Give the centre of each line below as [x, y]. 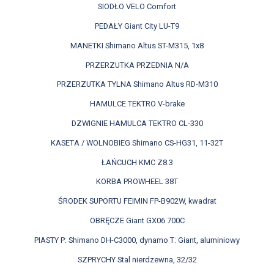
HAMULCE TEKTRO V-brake [137, 104]
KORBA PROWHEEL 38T [137, 182]
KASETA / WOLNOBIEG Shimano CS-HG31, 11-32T [137, 143]
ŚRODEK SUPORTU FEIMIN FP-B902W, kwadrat [137, 201]
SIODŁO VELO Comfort [137, 7]
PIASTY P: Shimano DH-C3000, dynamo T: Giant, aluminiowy [137, 240]
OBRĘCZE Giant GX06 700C [137, 221]
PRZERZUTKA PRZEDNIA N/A [137, 65]
